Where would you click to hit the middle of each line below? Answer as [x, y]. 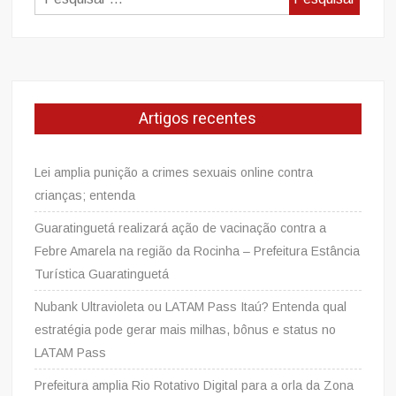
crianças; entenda [85, 195]
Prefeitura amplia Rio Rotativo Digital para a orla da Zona [194, 385]
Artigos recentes [198, 118]
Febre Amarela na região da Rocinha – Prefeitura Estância [198, 251]
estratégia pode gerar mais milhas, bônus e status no [186, 329]
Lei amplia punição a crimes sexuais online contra [174, 172]
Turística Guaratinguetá [102, 274]
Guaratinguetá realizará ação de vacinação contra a [181, 228]
